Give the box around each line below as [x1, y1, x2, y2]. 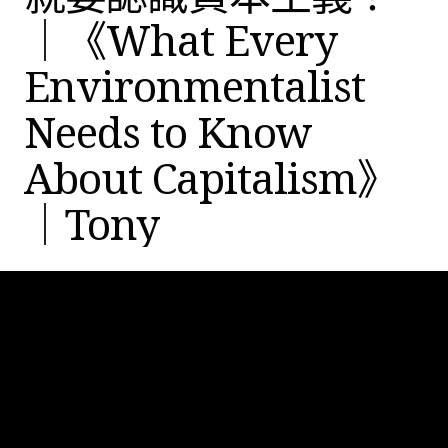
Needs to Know [24, 103, 312, 161]
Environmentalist [24, 57, 365, 115]
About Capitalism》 [24, 149, 398, 207]
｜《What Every [24, 11, 337, 69]
